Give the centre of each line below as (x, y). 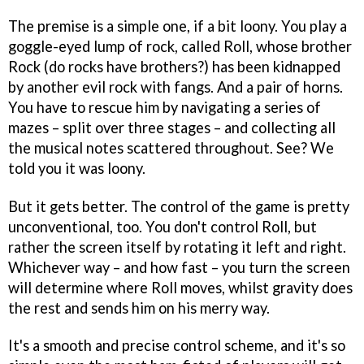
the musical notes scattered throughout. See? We (171, 147)
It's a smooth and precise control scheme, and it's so (177, 346)
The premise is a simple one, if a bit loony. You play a (178, 26)
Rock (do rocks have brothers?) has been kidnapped (174, 66)
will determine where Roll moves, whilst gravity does (180, 287)
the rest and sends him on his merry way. (139, 308)
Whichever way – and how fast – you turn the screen (179, 267)
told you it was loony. (77, 168)
